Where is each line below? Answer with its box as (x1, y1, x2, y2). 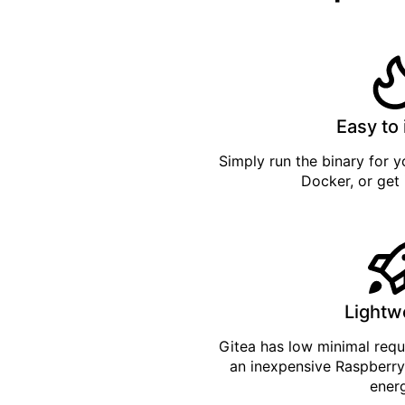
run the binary (269, 152, 365, 171)
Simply (219, 152, 270, 171)
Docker (300, 172, 350, 191)
